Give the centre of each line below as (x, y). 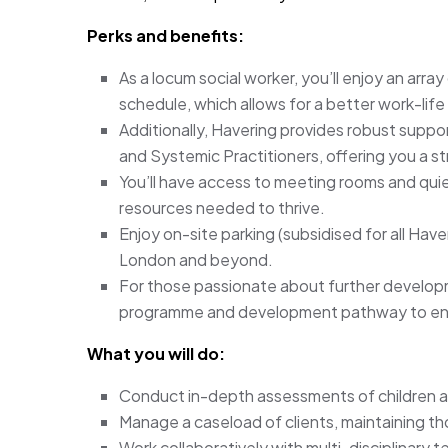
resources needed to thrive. (222, 207)
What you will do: (156, 353)
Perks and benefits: (165, 35)
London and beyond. (196, 259)
